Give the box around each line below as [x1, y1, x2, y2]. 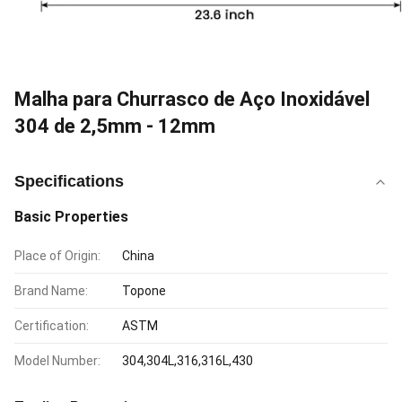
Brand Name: [14, 284, 88, 298]
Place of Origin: [14, 249, 100, 263]
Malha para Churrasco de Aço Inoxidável [14, 88, 370, 110]
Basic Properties [14, 208, 128, 225]
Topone [122, 284, 166, 298]
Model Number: [14, 354, 100, 368]
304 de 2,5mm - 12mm [14, 115, 215, 137]
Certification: [14, 319, 89, 333]
